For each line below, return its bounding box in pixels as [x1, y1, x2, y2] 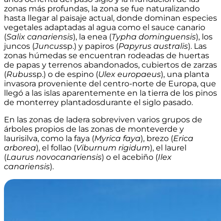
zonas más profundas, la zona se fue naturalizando [4, 4, 200, 14]
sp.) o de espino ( [33, 70, 98, 79]
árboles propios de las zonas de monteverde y [4, 124, 184, 134]
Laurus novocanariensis [6, 152, 102, 162]
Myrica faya [94, 134, 141, 144]
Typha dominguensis [111, 32, 196, 42]
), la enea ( [73, 32, 111, 42]
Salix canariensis [6, 32, 73, 42]
